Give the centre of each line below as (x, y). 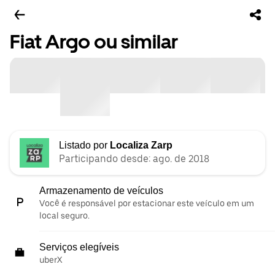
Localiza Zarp (141, 145)
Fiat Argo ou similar (94, 42)
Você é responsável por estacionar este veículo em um (147, 203)
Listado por (84, 145)
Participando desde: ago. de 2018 (134, 159)
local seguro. (64, 216)
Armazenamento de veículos (101, 191)
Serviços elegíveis (79, 247)
